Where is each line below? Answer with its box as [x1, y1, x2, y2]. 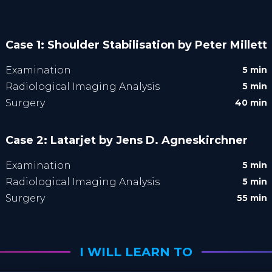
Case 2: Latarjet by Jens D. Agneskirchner [5, 133, 248, 147]
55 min [236, 192, 267, 203]
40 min [234, 97, 267, 108]
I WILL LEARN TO [80, 244, 192, 259]
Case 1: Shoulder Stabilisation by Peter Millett [5, 38, 267, 52]
